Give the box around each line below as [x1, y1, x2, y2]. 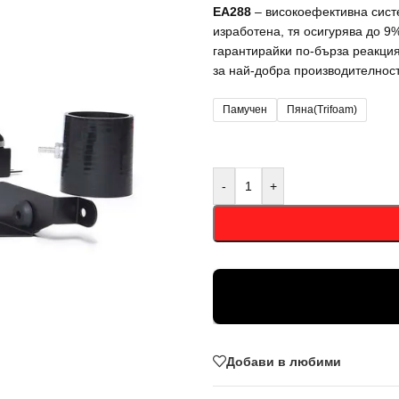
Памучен [223, 103, 267, 116]
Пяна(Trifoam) [287, 103, 357, 116]
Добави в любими [226, 354, 341, 369]
